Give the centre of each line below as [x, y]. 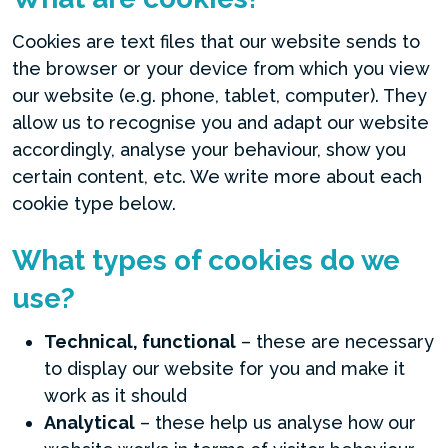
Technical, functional [140, 341]
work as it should [115, 395]
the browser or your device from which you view [220, 68]
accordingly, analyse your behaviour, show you [209, 149]
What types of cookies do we [206, 260]
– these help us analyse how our [275, 422]
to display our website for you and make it [224, 368]
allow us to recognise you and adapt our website [220, 122]
